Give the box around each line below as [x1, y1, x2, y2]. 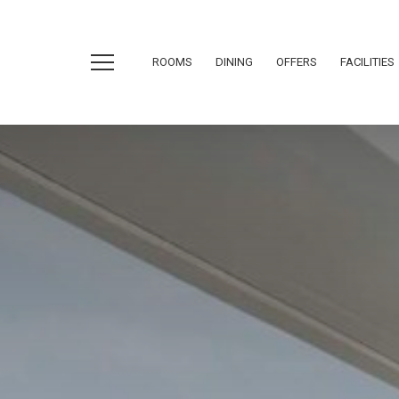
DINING [216, 55, 253, 69]
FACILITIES [340, 55, 395, 69]
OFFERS [276, 55, 317, 69]
